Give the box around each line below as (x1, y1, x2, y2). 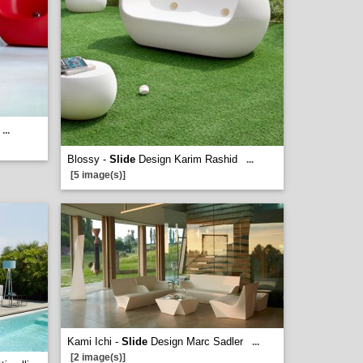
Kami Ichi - (67, 335, 122, 348)
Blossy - (67, 153, 109, 165)
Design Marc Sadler (147, 335, 243, 348)
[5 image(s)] (70, 169, 126, 181)
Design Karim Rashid (135, 153, 237, 165)
